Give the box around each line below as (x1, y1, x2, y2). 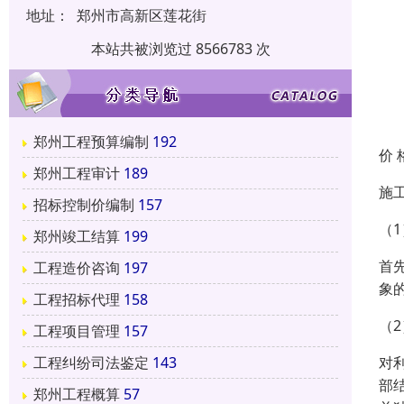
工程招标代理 (33, 289, 120, 310)
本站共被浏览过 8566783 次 (90, 39, 271, 60)
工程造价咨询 (33, 258, 120, 279)
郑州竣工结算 (33, 226, 120, 247)
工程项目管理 (33, 321, 120, 342)
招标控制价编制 (33, 195, 134, 216)
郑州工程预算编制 (33, 132, 149, 152)
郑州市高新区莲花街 (77, 5, 207, 26)
